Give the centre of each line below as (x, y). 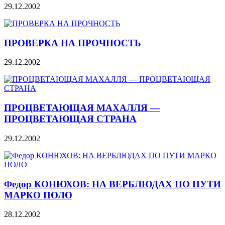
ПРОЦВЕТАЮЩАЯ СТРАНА (70, 119)
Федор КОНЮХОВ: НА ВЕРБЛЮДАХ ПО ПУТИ (113, 184)
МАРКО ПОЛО (38, 195)
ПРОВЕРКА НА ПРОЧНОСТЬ (73, 43)
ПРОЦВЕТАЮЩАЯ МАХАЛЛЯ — (82, 108)
